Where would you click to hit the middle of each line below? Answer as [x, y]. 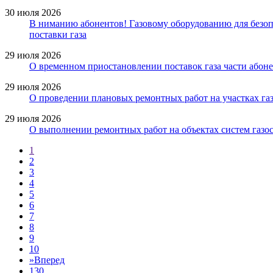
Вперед [49, 260]
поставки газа [58, 34]
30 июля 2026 [33, 12]
